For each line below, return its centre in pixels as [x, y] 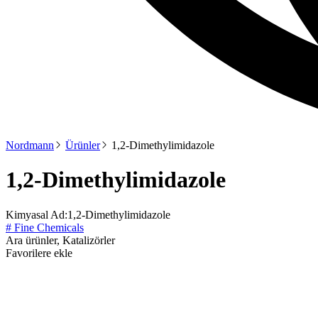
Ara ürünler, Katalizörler [60, 240]
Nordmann [30, 145]
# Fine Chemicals [45, 227]
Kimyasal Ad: [37, 214]
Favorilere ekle [39, 253]
